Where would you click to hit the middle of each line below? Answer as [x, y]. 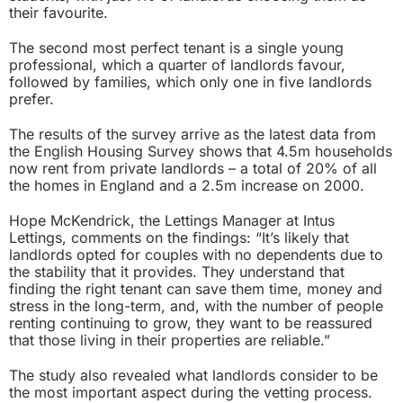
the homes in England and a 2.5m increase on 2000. [187, 185]
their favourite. [58, 12]
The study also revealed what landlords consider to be [193, 375]
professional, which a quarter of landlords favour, [177, 64]
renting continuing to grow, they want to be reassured [191, 322]
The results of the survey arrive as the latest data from [193, 134]
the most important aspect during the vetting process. [191, 392]
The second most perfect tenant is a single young [176, 47]
